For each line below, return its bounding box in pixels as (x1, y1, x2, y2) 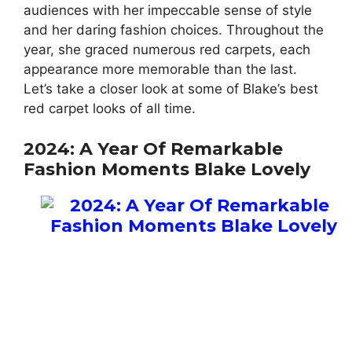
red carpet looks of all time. (24, 101, 196, 117)
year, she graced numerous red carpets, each (24, 42, 310, 58)
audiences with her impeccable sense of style (24, 2, 312, 19)
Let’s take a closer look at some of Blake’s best (24, 81, 318, 97)
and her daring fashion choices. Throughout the (24, 22, 324, 38)
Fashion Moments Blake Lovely (24, 158, 310, 180)
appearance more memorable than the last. (24, 61, 297, 78)
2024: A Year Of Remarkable (24, 137, 283, 159)
